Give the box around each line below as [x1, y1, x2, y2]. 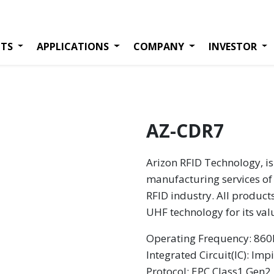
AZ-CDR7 [146, 118, 224, 143]
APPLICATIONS [37, 39, 109, 53]
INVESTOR [208, 39, 257, 53]
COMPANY [133, 39, 184, 53]
